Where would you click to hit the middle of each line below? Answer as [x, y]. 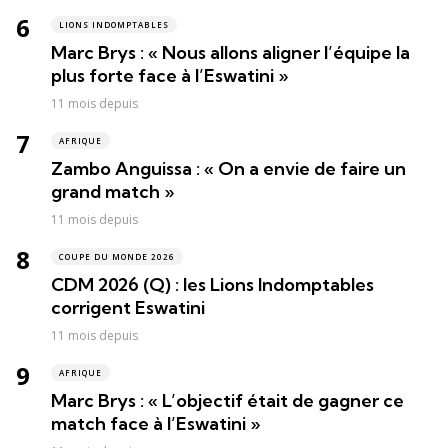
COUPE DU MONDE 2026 [117, 257]
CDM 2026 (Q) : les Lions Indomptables [212, 285]
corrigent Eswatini [128, 308]
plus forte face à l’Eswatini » [169, 76]
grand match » [112, 192]
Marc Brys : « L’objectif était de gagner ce [227, 401]
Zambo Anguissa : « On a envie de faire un [228, 169]
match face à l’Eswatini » [155, 424]
